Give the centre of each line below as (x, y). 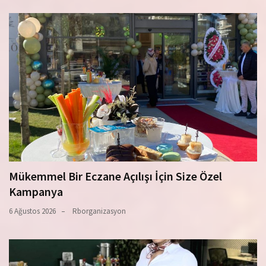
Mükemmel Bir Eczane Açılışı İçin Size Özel (115, 176)
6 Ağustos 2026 (32, 211)
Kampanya (36, 192)
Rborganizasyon (99, 211)
